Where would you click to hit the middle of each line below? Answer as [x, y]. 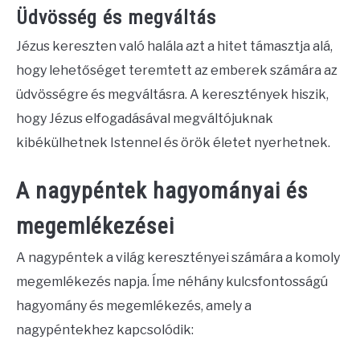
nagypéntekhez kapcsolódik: [105, 330]
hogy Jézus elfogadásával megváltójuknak [145, 119]
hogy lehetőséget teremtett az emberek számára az [177, 71]
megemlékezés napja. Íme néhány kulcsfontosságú [172, 282]
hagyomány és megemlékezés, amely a [134, 306]
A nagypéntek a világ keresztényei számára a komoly [178, 258]
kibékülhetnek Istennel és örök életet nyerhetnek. [173, 143]
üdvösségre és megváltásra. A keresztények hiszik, [172, 95]
